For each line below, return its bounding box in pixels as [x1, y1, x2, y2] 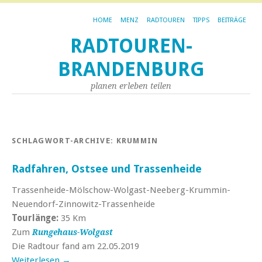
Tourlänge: [12, 213, 58, 223]
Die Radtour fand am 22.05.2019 [12, 241, 139, 251]
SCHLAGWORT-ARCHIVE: [12, 136, 116, 145]
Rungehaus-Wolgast [32, 227, 113, 237]
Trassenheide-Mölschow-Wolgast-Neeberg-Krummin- [12, 185, 230, 195]
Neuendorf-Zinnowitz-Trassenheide [12, 199, 155, 209]
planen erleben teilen [91, 81, 171, 91]
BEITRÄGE [218, 16, 246, 24]
